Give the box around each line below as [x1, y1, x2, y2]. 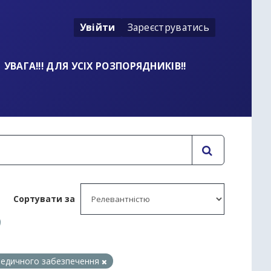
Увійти [79, 21, 116, 34]
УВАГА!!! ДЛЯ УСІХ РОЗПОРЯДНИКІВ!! [4, 59, 186, 73]
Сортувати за [13, 192, 75, 204]
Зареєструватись [127, 21, 209, 34]
